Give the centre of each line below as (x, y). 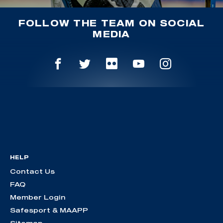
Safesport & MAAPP (49, 210)
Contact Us (32, 171)
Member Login (38, 197)
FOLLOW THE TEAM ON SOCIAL (111, 23)
